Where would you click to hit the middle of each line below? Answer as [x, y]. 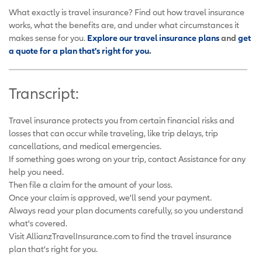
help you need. [36, 172]
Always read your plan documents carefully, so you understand [126, 211]
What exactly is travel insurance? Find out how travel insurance [127, 12]
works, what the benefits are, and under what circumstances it [124, 25]
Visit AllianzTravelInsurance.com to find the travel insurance [120, 236]
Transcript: [44, 94]
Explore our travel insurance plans [153, 38]
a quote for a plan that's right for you [79, 51]
